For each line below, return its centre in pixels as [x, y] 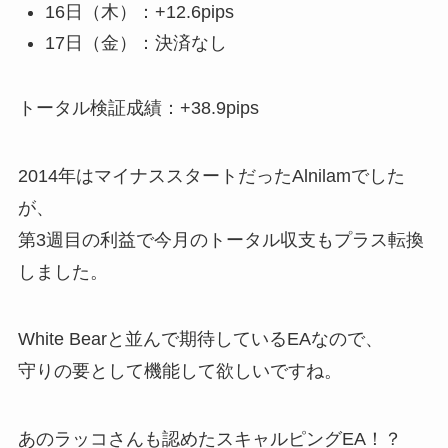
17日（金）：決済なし [135, 42]
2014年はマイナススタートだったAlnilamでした [211, 175]
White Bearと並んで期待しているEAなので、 [200, 339]
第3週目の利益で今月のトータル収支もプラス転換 [220, 239]
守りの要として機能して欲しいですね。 [179, 371]
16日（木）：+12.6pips [139, 12]
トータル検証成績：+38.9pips [138, 107]
